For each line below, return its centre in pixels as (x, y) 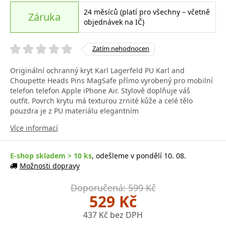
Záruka (44, 17)
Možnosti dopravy (49, 165)
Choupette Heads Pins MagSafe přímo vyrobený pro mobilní (111, 80)
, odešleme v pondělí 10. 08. (139, 155)
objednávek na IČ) (114, 22)
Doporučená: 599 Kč (113, 187)
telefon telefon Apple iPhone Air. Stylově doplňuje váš (100, 90)
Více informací (34, 128)
